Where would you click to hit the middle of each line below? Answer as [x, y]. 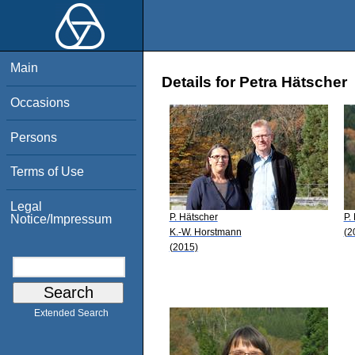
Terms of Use [48, 172]
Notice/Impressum [61, 219]
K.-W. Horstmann [205, 232]
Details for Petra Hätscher [254, 82]
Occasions [40, 102]
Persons [34, 137]
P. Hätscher [193, 217]
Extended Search [71, 313]
